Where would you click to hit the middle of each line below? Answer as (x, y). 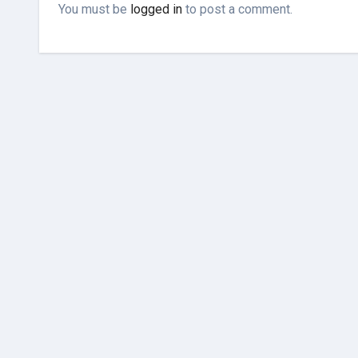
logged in (156, 10)
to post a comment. (237, 10)
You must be (94, 10)
